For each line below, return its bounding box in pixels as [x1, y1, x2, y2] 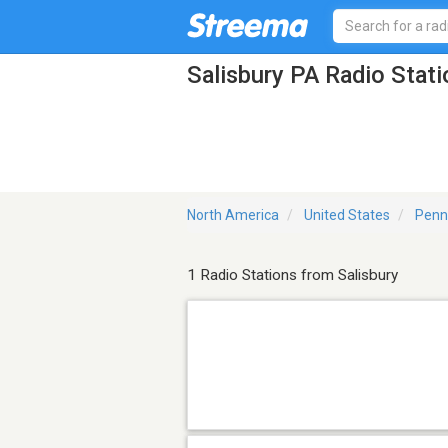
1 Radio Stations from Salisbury [187, 266, 398, 285]
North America [187, 207, 279, 224]
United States [304, 207, 390, 224]
